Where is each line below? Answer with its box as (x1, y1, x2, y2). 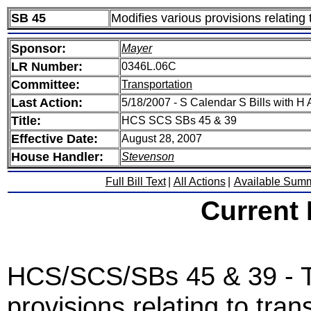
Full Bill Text (105, 176, 166, 187)
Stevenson (121, 151, 174, 162)
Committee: (11, 78, 80, 92)
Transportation (121, 78, 192, 90)
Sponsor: (11, 42, 66, 56)
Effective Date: (11, 132, 98, 146)
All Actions (173, 176, 226, 187)
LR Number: (11, 60, 83, 74)
